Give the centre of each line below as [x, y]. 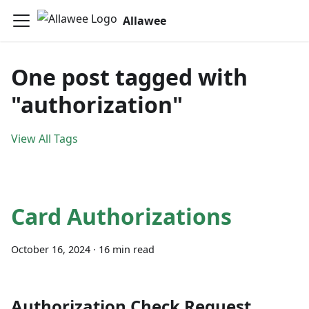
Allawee [144, 21]
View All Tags [44, 139]
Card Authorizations [121, 216]
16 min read [127, 249]
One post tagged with [129, 77]
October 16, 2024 [51, 249]
